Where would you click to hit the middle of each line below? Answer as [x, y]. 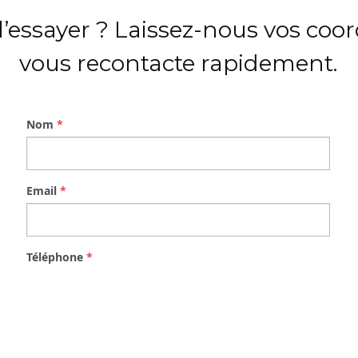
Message [50, 324]
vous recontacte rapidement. [179, 64]
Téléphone [55, 257]
